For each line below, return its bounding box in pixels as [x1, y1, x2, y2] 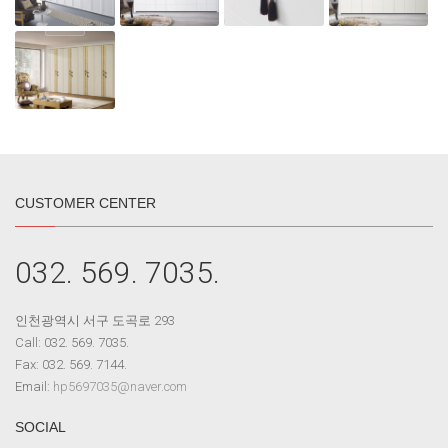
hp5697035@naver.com [53, 378, 187, 394]
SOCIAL [15, 418, 66, 435]
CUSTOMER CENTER [15, 194, 156, 211]
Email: [15, 378, 53, 394]
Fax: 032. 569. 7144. [15, 356, 127, 372]
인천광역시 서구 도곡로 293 [15, 312, 175, 328]
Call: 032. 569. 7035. [15, 334, 129, 350]
